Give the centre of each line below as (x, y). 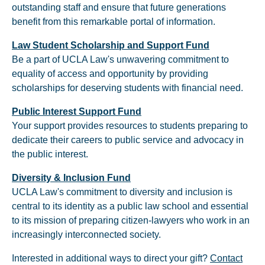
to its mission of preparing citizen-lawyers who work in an (131, 220)
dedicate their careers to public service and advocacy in (128, 140)
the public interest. (50, 154)
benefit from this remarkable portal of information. (114, 22)
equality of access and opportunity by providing (110, 74)
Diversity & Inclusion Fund (71, 178)
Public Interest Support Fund (77, 112)
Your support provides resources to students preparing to (130, 126)
